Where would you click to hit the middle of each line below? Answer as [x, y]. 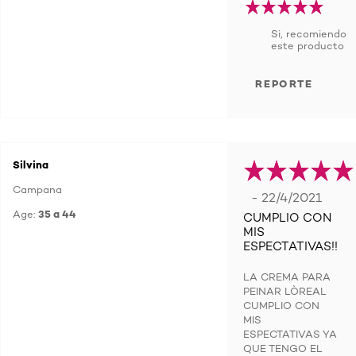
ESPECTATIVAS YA [290, 334]
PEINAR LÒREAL [285, 291]
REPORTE [284, 83]
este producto [308, 45]
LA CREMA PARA [287, 277]
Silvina [31, 164]
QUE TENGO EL [283, 348]
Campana [37, 189]
